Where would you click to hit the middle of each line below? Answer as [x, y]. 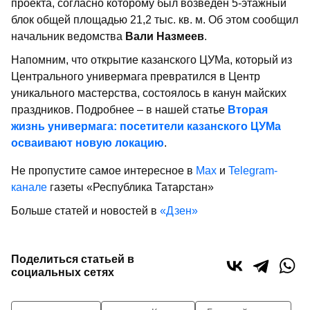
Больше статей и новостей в [85, 211]
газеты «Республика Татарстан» [130, 187]
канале [29, 187]
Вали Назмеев [165, 36]
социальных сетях [63, 272]
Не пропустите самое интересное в [103, 171]
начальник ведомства [68, 36]
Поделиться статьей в [73, 259]
